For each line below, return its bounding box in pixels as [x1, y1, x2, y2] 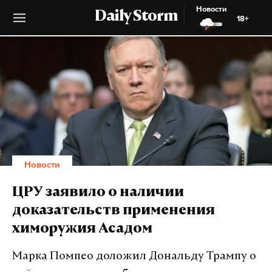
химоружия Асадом [12, 223, 152, 236]
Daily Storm [95, 10, 177, 24]
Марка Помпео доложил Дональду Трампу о [12, 251, 256, 262]
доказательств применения [12, 205, 215, 218]
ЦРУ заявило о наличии [12, 186, 184, 200]
